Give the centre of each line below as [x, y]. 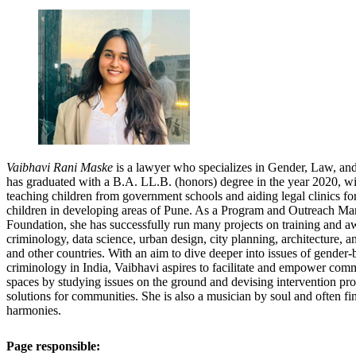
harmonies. [34, 310]
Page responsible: [53, 346]
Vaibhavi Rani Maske [60, 167]
